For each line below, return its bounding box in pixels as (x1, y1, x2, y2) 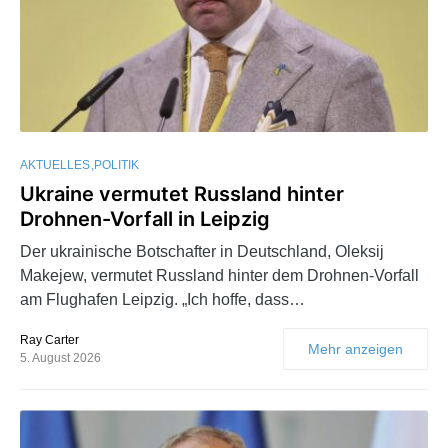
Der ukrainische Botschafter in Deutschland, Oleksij (20, 243, 384, 261)
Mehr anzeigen (308, 341, 403, 358)
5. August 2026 (20, 351, 101, 366)
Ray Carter (20, 333, 79, 348)
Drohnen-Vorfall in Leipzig (20, 207, 270, 232)
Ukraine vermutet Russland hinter (20, 182, 344, 207)
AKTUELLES (20, 158, 90, 173)
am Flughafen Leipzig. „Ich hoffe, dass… (20, 291, 305, 309)
